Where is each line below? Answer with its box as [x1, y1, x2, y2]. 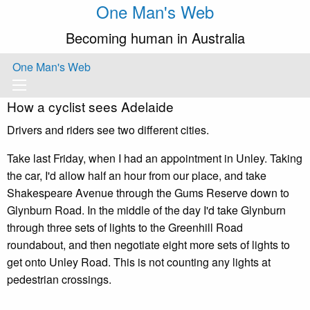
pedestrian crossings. [7, 271, 111, 287]
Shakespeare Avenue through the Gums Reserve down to [7, 185, 289, 201]
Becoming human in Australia [65, 28, 245, 48]
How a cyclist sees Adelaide [7, 97, 174, 116]
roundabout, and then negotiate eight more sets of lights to [7, 237, 290, 253]
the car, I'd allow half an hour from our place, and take [7, 167, 266, 183]
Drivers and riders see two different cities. [7, 122, 209, 138]
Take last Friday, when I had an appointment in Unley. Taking [7, 150, 302, 166]
